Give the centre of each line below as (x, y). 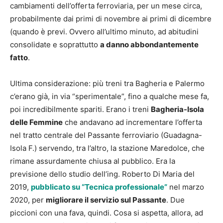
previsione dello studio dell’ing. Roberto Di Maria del (102, 174)
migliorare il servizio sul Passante (106, 200)
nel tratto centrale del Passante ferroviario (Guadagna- (106, 135)
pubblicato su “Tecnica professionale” (99, 187)
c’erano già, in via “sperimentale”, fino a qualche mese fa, (110, 97)
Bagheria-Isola (177, 110)
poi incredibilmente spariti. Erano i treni (80, 110)
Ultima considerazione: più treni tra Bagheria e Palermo (107, 84)
